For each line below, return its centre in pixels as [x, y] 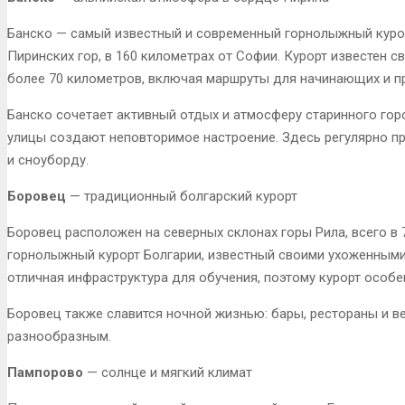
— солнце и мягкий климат [168, 373]
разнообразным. [59, 337]
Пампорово [45, 373]
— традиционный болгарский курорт [184, 197]
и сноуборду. [48, 160]
